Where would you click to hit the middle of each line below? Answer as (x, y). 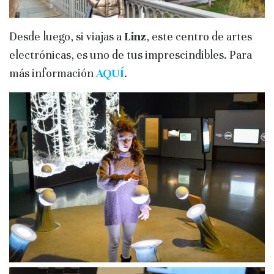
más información (53, 73)
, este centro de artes (199, 36)
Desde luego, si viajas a (67, 36)
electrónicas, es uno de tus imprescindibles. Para (131, 54)
